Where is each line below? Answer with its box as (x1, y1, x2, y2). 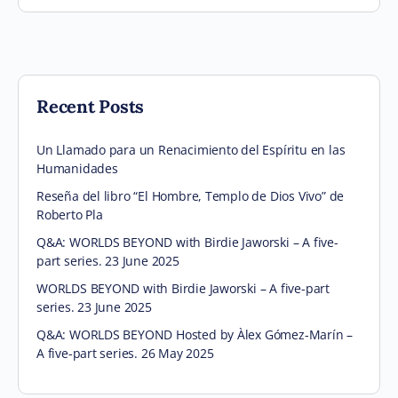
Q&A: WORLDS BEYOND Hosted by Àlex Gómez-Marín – (36, 326, 354, 344)
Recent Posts (36, 95, 145, 118)
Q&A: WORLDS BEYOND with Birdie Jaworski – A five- (36, 234, 338, 251)
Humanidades (36, 160, 118, 178)
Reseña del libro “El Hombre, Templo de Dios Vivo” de (36, 187, 345, 205)
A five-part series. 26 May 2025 (36, 345, 214, 362)
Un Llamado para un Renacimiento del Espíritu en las (36, 141, 346, 159)
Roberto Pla (36, 206, 103, 224)
